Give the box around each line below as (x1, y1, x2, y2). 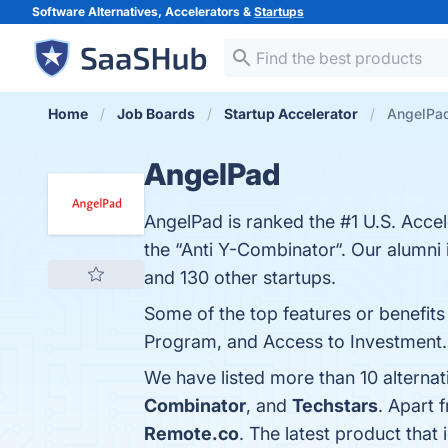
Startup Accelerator (224, 105, 358, 122)
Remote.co (144, 423, 239, 444)
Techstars (292, 395, 378, 416)
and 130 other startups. (144, 267, 336, 288)
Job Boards (117, 105, 195, 122)
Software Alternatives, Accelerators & (32, 4, 254, 19)
